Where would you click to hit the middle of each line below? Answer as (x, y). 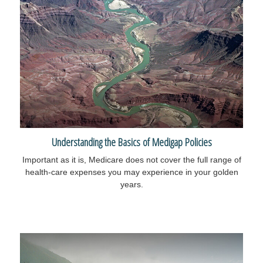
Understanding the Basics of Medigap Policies (131, 142)
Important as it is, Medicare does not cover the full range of (131, 160)
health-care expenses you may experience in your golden (131, 172)
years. (131, 185)
